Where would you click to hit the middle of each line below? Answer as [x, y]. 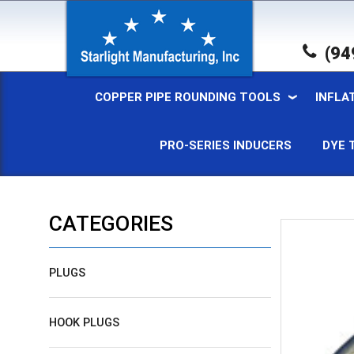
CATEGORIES [111, 223]
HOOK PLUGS [84, 322]
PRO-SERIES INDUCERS [225, 145]
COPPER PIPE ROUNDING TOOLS [187, 97]
